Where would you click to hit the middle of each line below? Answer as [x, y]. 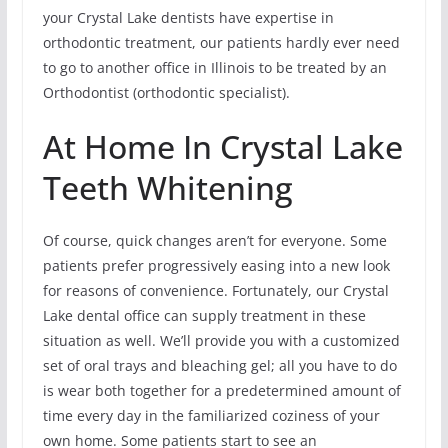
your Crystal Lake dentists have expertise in [188, 17]
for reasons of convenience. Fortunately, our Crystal [215, 290]
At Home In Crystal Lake [222, 146]
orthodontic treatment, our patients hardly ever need [221, 42]
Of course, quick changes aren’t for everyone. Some [214, 240]
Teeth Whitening [167, 187]
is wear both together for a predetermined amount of [221, 390]
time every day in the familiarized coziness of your [211, 415]
